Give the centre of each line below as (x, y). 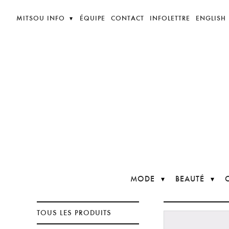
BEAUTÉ (190, 179)
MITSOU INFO (41, 18)
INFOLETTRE (170, 18)
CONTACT (128, 18)
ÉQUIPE (93, 18)
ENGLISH (211, 18)
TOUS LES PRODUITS (74, 213)
